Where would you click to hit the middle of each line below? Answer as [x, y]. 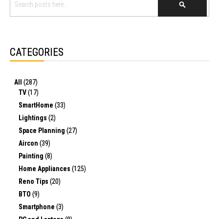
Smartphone [37, 207]
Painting [32, 156]
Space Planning [43, 130]
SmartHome [37, 105]
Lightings [33, 118]
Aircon [29, 143]
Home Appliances [45, 168]
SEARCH [193, 8]
